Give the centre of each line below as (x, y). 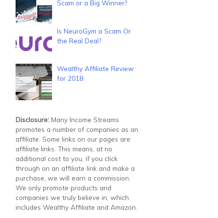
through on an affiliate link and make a (75, 168)
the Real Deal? (79, 40)
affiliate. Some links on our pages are (73, 139)
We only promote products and (64, 188)
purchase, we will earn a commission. (73, 178)
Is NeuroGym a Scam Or (94, 31)
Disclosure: (32, 120)
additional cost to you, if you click (67, 159)
